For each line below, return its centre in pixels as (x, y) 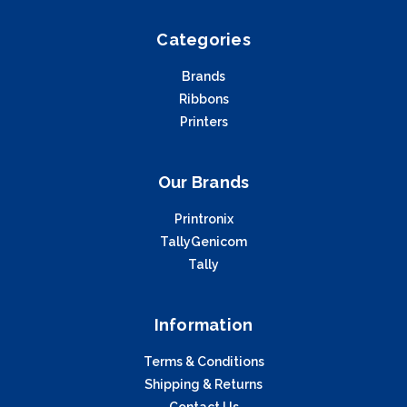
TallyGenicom (203, 241)
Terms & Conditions (203, 361)
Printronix (203, 218)
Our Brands (203, 182)
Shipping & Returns (203, 384)
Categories (203, 39)
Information (203, 324)
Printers (203, 121)
